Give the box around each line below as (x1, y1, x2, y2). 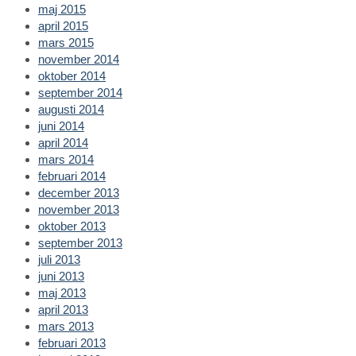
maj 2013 (38, 285, 86, 300)
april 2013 (38, 302, 88, 316)
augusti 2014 (38, 102, 104, 116)
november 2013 (38, 202, 119, 216)
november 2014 (38, 52, 119, 66)
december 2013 (38, 185, 119, 199)
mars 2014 (38, 152, 94, 166)
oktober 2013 (38, 219, 106, 233)
